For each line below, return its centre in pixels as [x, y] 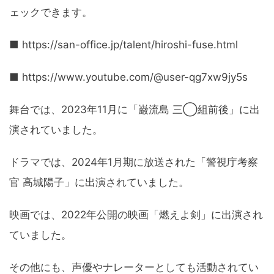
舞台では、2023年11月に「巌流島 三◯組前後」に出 [135, 110]
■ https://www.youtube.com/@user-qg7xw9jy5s [128, 77]
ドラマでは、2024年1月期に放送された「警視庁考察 [134, 162]
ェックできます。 [51, 13]
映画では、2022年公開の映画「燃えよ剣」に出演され [136, 215]
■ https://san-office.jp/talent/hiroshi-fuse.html [124, 45]
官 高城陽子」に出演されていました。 [99, 183]
